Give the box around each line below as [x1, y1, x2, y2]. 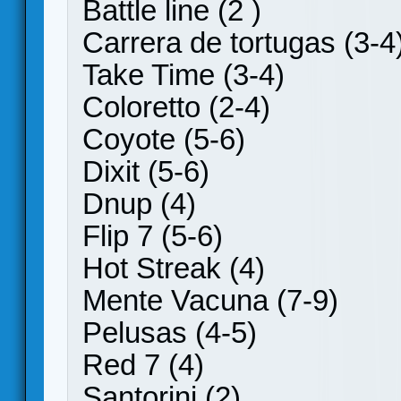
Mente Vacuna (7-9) [82, 283, 338, 317]
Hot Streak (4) [82, 251, 265, 285]
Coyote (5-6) [82, 122, 245, 156]
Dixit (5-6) [82, 154, 209, 188]
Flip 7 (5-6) [82, 218, 223, 252]
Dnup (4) [82, 186, 196, 220]
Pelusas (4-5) [82, 315, 257, 349]
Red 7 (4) [82, 347, 204, 381]
